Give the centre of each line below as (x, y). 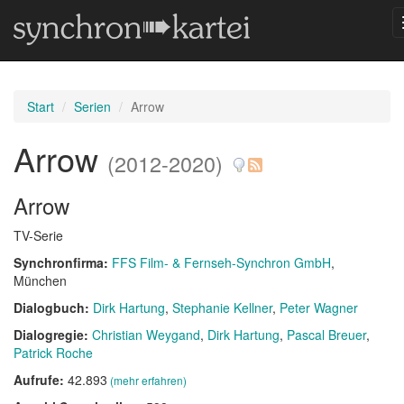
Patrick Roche (53, 353)
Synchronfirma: (63, 262)
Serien (92, 106)
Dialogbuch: (53, 308)
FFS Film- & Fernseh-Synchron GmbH (221, 262)
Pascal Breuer (326, 335)
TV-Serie (38, 235)
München (40, 280)
